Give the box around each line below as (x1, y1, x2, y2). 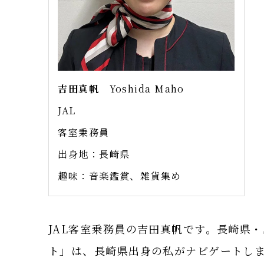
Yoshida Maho (99, 82, 184, 96)
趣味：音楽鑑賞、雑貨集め (58, 169, 181, 183)
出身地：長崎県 (58, 147, 130, 161)
